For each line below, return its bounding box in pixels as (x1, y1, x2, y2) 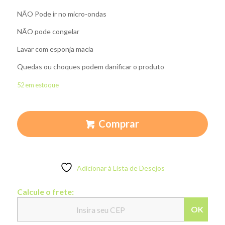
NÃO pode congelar (17, 27, 79, 36)
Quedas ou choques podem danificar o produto (17, 62, 164, 71)
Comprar (98, 117, 139, 130)
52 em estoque (17, 80, 59, 89)
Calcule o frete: (17, 187, 74, 197)
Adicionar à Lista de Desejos (76, 164, 165, 173)
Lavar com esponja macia (17, 44, 93, 53)
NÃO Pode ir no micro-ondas (17, 10, 106, 19)
